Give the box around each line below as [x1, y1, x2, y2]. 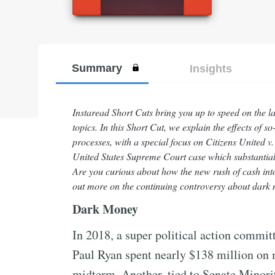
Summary [71, 61, 122, 74]
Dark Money [72, 200, 138, 218]
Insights [189, 62, 232, 75]
